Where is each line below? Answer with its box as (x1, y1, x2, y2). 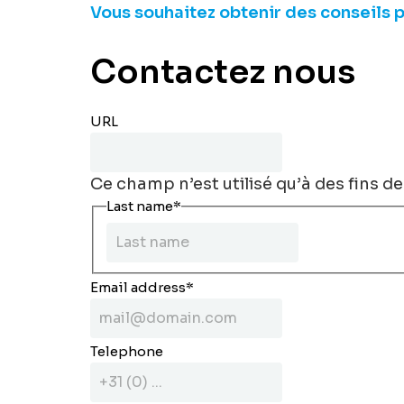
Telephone (90, 342, 163, 360)
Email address (90, 278, 186, 296)
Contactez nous (90, 51, 355, 93)
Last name (106, 197, 173, 216)
